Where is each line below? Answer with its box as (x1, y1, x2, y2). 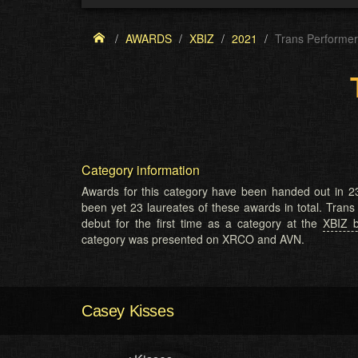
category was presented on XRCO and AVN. (82, 231, 304, 247)
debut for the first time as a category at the (82, 215, 324, 231)
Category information (82, 161, 200, 179)
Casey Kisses (82, 302, 174, 320)
